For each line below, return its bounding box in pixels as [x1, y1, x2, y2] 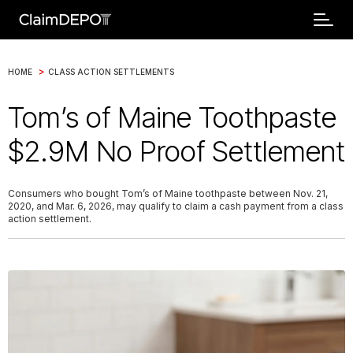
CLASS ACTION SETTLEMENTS [48, 66, 174, 76]
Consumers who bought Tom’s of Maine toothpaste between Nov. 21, [8, 188, 328, 199]
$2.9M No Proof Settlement [8, 134, 345, 169]
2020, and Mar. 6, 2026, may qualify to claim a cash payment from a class [8, 200, 344, 212]
